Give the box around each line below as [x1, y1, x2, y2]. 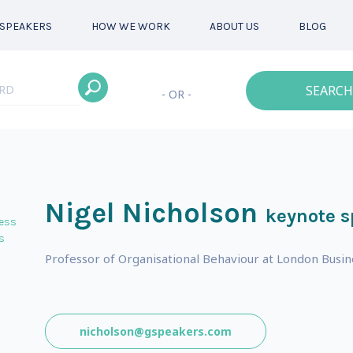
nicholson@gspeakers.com [79, 324, 232, 339]
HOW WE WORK [91, 20, 170, 33]
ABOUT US [209, 20, 259, 33]
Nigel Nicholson [44, 196, 258, 229]
